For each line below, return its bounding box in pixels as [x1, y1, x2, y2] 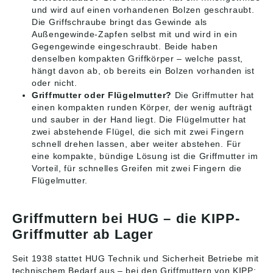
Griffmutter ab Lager [12, 227, 154, 242]
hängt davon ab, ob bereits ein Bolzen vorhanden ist [32, 66, 255, 76]
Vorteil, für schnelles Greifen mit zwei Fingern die [32, 163, 242, 173]
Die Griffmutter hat [172, 90, 254, 100]
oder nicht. [32, 78, 77, 88]
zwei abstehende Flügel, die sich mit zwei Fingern [32, 127, 244, 136]
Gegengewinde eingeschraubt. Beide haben [32, 41, 218, 51]
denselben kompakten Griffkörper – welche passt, [32, 54, 243, 63]
